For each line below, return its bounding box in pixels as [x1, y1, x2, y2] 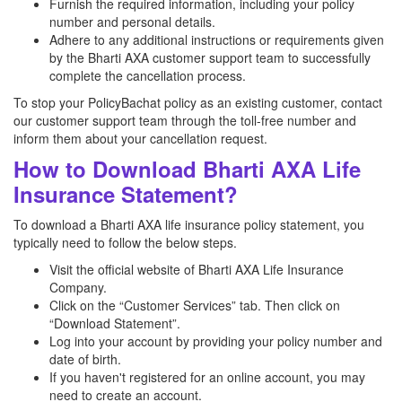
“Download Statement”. [49, 314, 180, 332]
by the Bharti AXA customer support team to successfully [49, 48, 371, 66]
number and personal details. [49, 13, 215, 31]
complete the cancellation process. [49, 66, 246, 84]
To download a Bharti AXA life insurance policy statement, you [13, 215, 364, 233]
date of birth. [49, 350, 121, 368]
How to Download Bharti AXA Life [13, 153, 361, 184]
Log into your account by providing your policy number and [49, 332, 382, 350]
